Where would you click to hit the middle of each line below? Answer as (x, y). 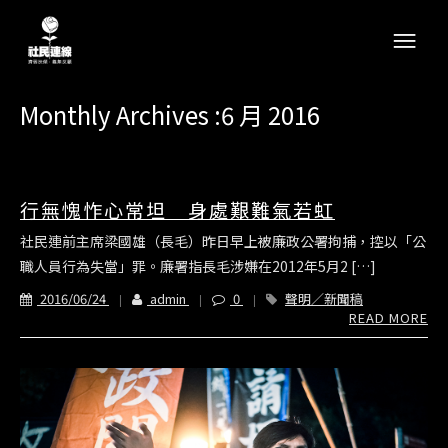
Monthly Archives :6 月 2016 (170, 114)
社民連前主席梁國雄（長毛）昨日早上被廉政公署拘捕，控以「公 (223, 241)
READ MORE (388, 317)
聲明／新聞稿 (324, 298)
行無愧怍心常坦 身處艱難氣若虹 (177, 209)
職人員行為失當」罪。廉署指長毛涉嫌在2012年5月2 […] (198, 266)
